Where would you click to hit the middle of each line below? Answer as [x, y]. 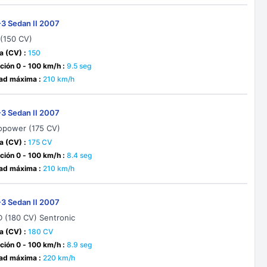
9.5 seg [79, 66]
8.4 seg [80, 155]
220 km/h [59, 258]
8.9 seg [80, 245]
